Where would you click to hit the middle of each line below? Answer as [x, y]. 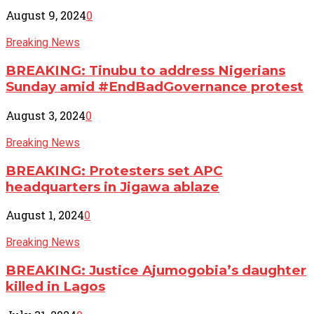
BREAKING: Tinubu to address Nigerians [145, 71]
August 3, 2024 [46, 115]
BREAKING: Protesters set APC [114, 170]
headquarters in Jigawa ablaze [112, 186]
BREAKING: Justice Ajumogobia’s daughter [156, 271]
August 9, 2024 [46, 15]
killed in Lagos [55, 287]
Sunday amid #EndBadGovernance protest [155, 87]
